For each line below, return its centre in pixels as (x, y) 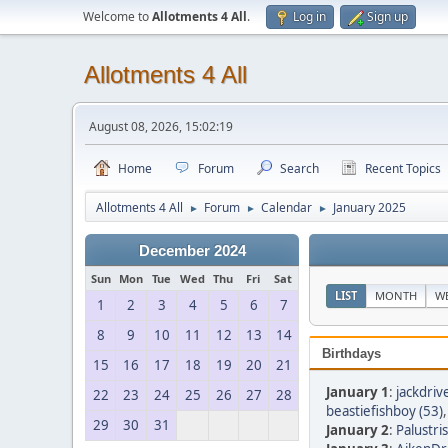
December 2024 (192, 251)
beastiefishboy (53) (384, 411)
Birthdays (351, 353)
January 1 (357, 392)
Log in (309, 16)
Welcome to (117, 16)
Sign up (387, 16)
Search (299, 168)
